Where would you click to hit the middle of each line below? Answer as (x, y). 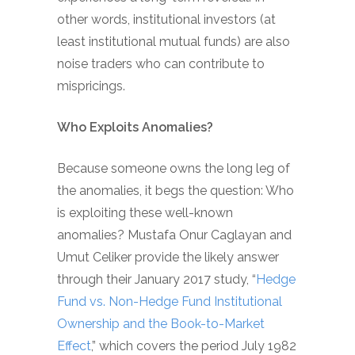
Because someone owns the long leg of (174, 168)
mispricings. (91, 86)
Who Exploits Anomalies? (135, 127)
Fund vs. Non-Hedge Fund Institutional (170, 302)
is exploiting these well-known (145, 213)
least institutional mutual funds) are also (174, 42)
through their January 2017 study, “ (157, 279)
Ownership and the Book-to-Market (161, 324)
